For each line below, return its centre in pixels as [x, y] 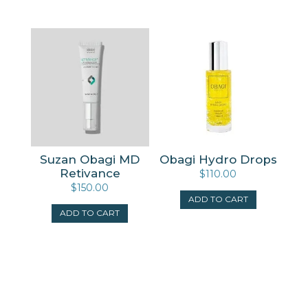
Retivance [90, 173]
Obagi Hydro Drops [218, 159]
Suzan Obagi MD [90, 159]
